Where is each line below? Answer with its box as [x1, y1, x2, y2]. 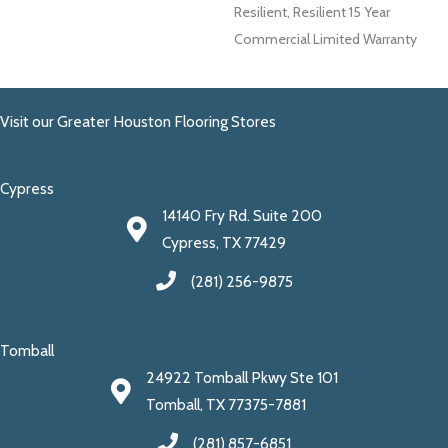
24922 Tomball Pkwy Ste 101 [145, 367, 338, 387]
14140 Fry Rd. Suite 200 [161, 205, 322, 225]
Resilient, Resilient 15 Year [234, 2, 390, 21]
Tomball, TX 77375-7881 [145, 394, 306, 414]
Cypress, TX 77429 [161, 232, 286, 252]
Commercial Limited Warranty [234, 29, 417, 48]
